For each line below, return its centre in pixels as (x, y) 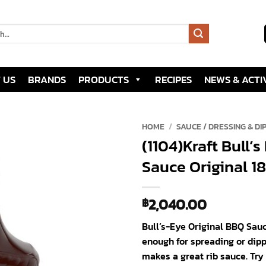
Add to (102, 156)
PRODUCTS (103, 80)
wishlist (101, 167)
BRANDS (47, 80)
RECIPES (173, 80)
